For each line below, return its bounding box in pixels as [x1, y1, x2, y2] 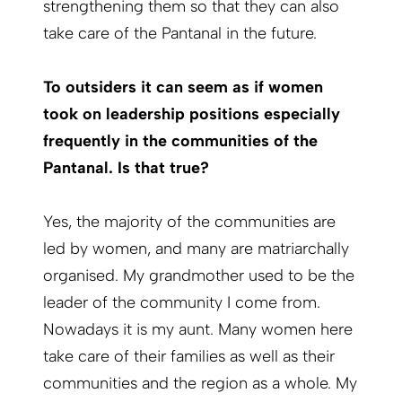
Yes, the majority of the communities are [43, 212, 336, 232]
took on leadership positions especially [43, 104, 340, 125]
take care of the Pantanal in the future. [43, 23, 317, 44]
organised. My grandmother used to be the [43, 266, 354, 286]
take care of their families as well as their [43, 346, 335, 367]
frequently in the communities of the [43, 131, 318, 152]
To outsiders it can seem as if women [43, 77, 323, 98]
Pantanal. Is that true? [43, 158, 209, 179]
